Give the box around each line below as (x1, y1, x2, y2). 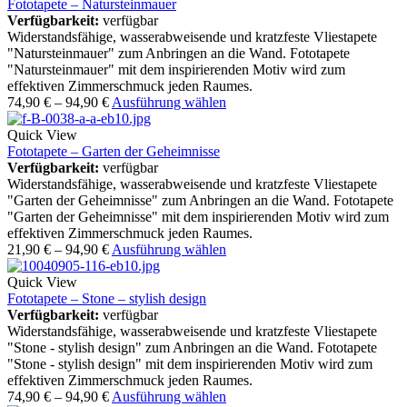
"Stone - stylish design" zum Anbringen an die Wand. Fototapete (7, 340, 377, 356)
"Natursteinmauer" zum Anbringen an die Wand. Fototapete (7, 45, 350, 62)
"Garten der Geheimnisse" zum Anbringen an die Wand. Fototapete (7, 193, 393, 209)
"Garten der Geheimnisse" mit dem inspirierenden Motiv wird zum (7, 209, 389, 225)
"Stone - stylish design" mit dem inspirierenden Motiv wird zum (7, 356, 372, 372)
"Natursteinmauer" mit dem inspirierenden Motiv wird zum (7, 62, 345, 78)
